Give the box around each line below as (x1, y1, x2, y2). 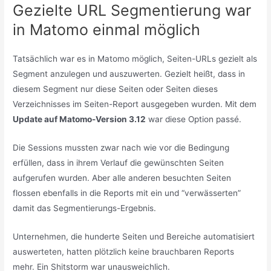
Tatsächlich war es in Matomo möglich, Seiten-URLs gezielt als (13, 54, 258, 64)
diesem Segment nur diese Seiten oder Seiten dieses (13, 84, 218, 94)
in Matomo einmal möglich (13, 21, 201, 39)
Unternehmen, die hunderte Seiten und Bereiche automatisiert (13, 231, 255, 241)
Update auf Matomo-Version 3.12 (13, 114, 146, 125)
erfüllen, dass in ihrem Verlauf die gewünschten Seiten (13, 158, 224, 168)
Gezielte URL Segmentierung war (13, 1, 252, 20)
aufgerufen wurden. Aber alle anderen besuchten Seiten (13, 173, 232, 183)
